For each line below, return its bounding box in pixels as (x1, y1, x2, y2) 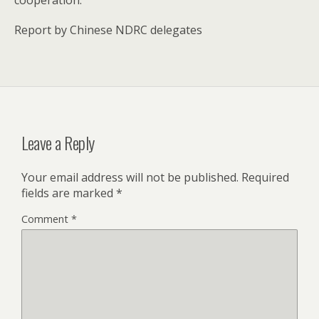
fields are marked (21, 184, 116, 201)
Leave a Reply (21, 129, 95, 155)
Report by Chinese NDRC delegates (14, 21, 202, 38)
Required (241, 169, 289, 185)
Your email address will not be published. (21, 169, 239, 185)
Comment (21, 211, 71, 226)
